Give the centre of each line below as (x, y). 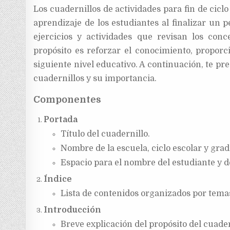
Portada (61, 119)
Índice (58, 179)
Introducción (73, 210)
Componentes (68, 99)
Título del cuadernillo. (105, 134)
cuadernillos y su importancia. (95, 78)
